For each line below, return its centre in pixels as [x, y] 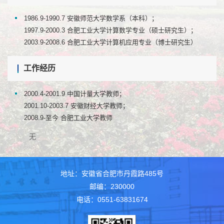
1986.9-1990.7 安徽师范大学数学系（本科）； [91, 18]
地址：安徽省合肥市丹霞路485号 [112, 173]
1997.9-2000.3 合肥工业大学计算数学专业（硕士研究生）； [110, 30]
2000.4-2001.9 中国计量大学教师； [75, 94]
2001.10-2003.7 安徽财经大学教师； [76, 106]
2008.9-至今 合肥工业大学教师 [68, 118]
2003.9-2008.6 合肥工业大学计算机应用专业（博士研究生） [110, 42]
